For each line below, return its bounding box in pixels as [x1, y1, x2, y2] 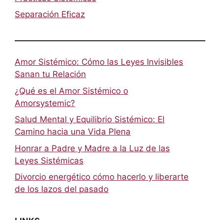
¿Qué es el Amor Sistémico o [15, 85, 128, 96]
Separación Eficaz [15, 9, 85, 20]
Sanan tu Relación [15, 69, 86, 80]
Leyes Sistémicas [15, 155, 83, 165]
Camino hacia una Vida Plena [15, 127, 131, 137]
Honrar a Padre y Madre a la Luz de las [15, 143, 170, 153]
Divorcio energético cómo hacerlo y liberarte [15, 172, 189, 182]
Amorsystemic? [15, 98, 75, 108]
